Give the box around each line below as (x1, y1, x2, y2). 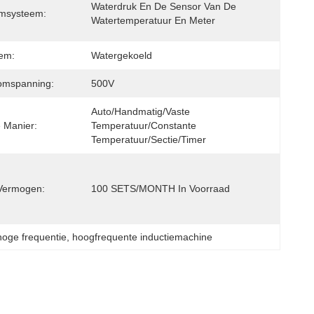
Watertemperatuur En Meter (91, 15, 215, 26)
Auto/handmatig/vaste (91, 106, 190, 117)
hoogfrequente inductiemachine (72, 231, 213, 243)
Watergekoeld (91, 50, 152, 61)
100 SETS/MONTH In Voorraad (91, 183, 230, 194)
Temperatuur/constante (91, 120, 196, 131)
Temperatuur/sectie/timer (91, 134, 206, 145)
